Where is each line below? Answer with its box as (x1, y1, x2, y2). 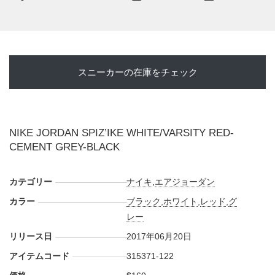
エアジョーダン (155, 177, 215, 187)
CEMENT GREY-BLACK (9, 141, 120, 153)
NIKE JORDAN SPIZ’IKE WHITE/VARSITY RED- (9, 127, 234, 139)
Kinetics (21, 8, 53, 18)
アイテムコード (9, 251, 69, 261)
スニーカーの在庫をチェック (77, 67, 198, 77)
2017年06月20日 (126, 231, 192, 241)
